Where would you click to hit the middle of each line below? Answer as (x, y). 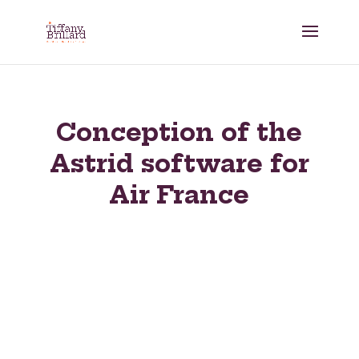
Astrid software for (179, 163)
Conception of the (179, 132)
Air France (179, 195)
